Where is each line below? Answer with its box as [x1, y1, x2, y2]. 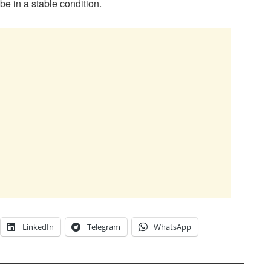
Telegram [87, 221, 120, 233]
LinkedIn [22, 221, 54, 233]
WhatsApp [154, 221, 191, 233]
